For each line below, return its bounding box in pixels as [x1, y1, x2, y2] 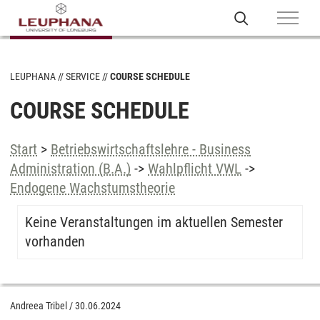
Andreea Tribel [10, 300, 67, 311]
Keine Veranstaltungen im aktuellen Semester [25, 214, 283, 231]
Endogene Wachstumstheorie [10, 179, 175, 196]
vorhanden [25, 233, 85, 250]
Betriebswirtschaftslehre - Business [51, 141, 251, 158]
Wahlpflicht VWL [148, 160, 241, 177]
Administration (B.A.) [10, 160, 131, 177]
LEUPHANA [10, 71, 56, 82]
